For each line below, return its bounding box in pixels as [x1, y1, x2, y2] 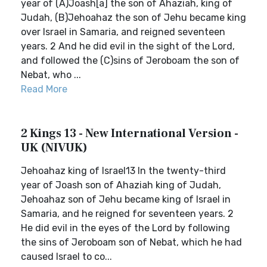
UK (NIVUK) [21, 140, 88, 156]
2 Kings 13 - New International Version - [21, 126, 238, 141]
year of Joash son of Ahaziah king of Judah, [21, 179, 221, 191]
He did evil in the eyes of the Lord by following [21, 222, 230, 234]
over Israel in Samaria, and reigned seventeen [21, 26, 225, 38]
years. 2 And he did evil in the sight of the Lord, [21, 41, 235, 52]
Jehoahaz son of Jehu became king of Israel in [21, 194, 231, 205]
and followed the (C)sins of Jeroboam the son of [21, 55, 240, 66]
